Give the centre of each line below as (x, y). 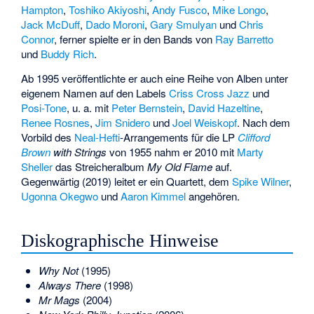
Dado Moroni (115, 24)
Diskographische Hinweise (120, 241)
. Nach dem (264, 122)
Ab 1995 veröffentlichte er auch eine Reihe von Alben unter (155, 78)
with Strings (79, 151)
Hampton (42, 9)
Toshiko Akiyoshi (108, 9)
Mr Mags (59, 300)
